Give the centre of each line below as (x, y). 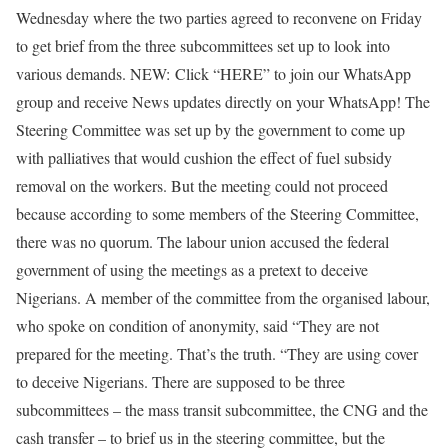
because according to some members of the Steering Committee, (217, 213)
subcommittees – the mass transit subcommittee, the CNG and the (222, 409)
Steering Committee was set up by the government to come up (210, 129)
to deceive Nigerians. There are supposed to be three (180, 381)
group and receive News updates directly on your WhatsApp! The (223, 101)
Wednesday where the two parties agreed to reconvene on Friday (219, 17)
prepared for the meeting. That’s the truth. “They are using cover (217, 353)
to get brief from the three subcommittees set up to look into (203, 45)
